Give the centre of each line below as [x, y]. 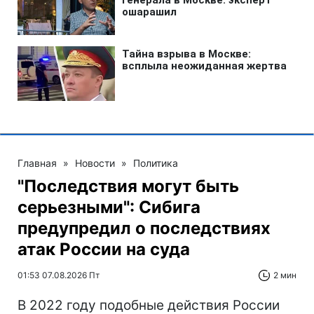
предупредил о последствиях [144, 228]
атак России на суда [104, 249]
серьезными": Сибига [109, 207]
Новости [95, 163]
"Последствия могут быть [128, 186]
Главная [37, 163]
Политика [156, 163]
